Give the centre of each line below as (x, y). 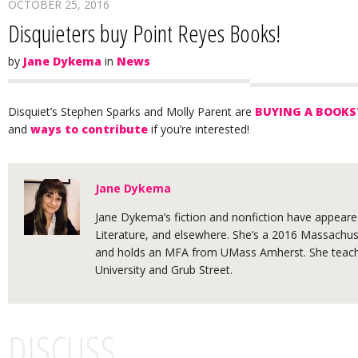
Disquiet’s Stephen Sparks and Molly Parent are (131, 111)
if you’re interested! (199, 129)
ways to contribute (89, 129)
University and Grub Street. (164, 270)
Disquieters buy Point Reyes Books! (144, 33)
